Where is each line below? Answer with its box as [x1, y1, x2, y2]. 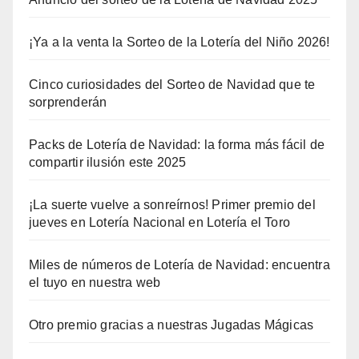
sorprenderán [29, 95, 107, 109]
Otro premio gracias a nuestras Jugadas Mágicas [29, 318, 314, 332]
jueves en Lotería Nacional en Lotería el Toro [29, 216, 291, 229]
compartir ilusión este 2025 [29, 155, 187, 169]
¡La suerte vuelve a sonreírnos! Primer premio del [29, 198, 316, 212]
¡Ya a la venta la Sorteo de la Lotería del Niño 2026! [29, 35, 330, 49]
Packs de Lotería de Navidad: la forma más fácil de [29, 138, 325, 151]
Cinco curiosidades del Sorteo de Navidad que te [29, 78, 316, 91]
